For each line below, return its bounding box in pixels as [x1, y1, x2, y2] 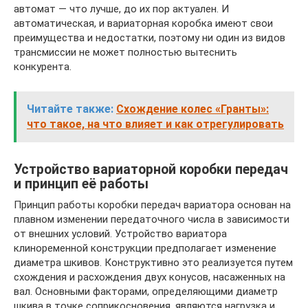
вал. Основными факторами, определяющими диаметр [14, 285, 278, 298]
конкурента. [14, 60, 71, 73]
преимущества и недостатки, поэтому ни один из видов [14, 31, 285, 44]
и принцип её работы [14, 175, 148, 192]
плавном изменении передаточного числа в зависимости [14, 212, 289, 225]
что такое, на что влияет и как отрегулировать [27, 117, 284, 131]
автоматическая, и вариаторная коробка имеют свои [14, 16, 273, 30]
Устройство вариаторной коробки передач [14, 161, 288, 177]
